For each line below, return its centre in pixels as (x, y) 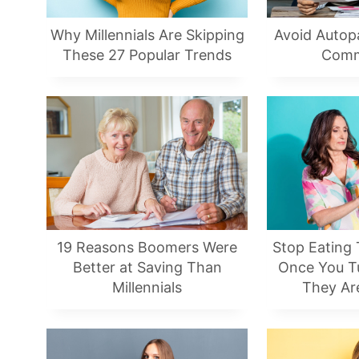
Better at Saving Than (147, 268)
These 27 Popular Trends (147, 55)
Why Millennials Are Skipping (147, 35)
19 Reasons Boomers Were (147, 248)
